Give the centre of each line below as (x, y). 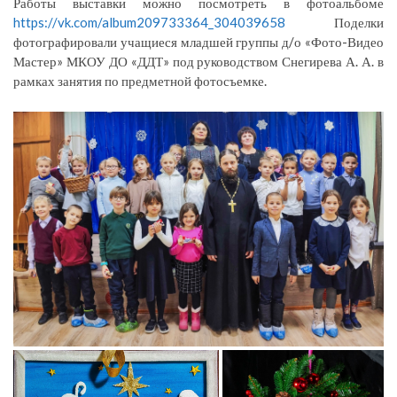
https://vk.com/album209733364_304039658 (149, 22)
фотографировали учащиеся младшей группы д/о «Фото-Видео (198, 41)
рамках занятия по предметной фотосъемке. (140, 80)
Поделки (335, 22)
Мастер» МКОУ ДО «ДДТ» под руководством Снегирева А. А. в (198, 61)
